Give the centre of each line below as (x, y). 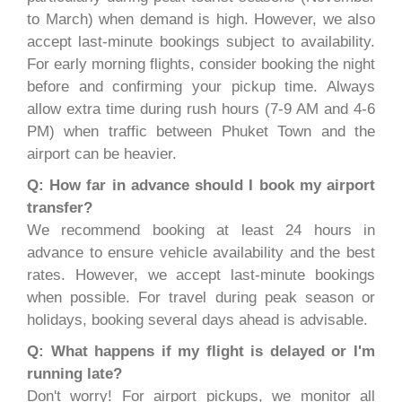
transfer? (60, 208)
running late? (74, 374)
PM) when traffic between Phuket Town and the (201, 132)
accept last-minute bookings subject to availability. (201, 42)
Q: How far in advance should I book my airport (201, 186)
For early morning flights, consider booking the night (201, 65)
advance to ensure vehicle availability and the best (201, 253)
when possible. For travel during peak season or (201, 298)
